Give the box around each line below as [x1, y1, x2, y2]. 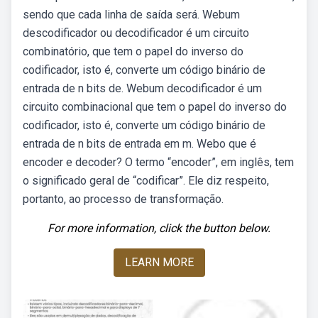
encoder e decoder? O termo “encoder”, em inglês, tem [23, 155, 294, 169]
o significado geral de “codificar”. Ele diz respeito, [23, 174, 269, 187]
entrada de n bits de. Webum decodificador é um [23, 82, 262, 95]
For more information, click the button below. [48, 221, 270, 235]
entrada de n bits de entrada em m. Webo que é [23, 137, 256, 150]
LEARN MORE [124, 256, 194, 269]
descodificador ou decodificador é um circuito [23, 26, 249, 40]
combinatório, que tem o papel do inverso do [23, 45, 243, 58]
